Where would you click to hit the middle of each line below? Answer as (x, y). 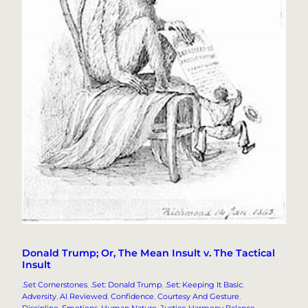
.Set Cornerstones (55, 284)
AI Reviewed (84, 296)
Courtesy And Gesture (198, 296)
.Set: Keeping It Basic (204, 284)
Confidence (132, 296)
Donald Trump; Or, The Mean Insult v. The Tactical (148, 253)
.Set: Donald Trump (126, 284)
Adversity (39, 296)
